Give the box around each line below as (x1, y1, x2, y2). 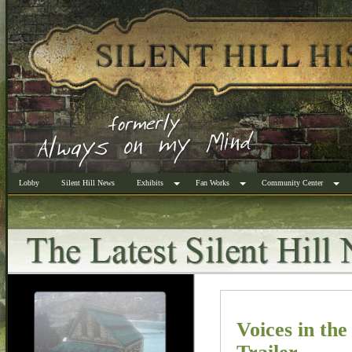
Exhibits (137, 178, 163, 187)
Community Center (262, 178, 323, 187)
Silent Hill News (61, 178, 115, 187)
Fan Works (196, 178, 229, 187)
